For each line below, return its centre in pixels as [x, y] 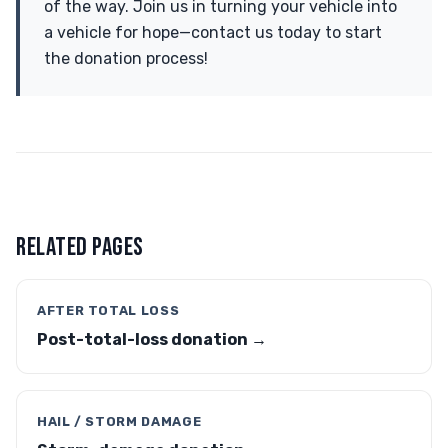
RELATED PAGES [80, 247]
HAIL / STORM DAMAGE [119, 421]
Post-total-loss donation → [152, 339]
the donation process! [126, 58]
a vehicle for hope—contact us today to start [213, 32]
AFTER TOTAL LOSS [108, 310]
